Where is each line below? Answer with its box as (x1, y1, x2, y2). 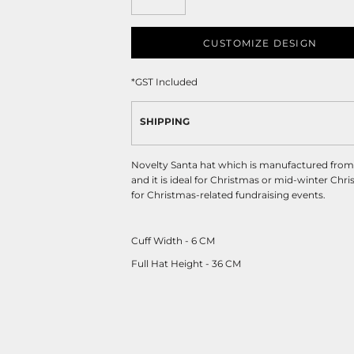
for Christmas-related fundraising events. (131, 189, 326, 201)
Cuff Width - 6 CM (131, 235, 215, 247)
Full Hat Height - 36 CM (131, 258, 241, 269)
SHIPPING (140, 115, 190, 127)
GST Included (135, 76, 198, 88)
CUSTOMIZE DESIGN (202, 36, 318, 49)
